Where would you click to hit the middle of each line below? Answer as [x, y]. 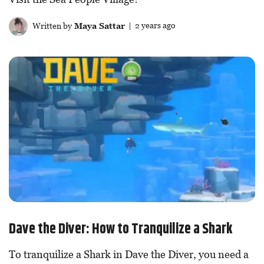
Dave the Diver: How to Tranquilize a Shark [121, 229]
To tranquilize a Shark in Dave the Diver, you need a [129, 254]
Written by [51, 25]
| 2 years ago [150, 25]
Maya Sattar [98, 25]
